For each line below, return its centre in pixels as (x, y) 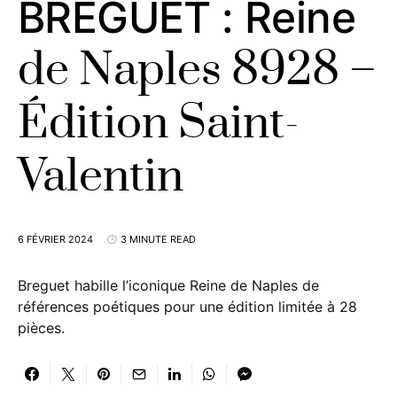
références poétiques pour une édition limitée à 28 (187, 307)
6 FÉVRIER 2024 (55, 239)
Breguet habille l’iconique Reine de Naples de (168, 285)
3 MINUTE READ (158, 239)
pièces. (41, 328)
